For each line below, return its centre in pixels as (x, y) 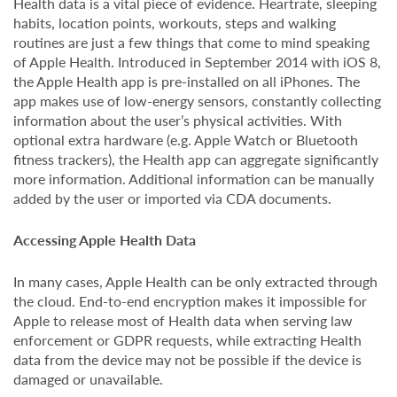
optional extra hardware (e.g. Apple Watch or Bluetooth (186, 140)
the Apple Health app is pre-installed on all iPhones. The (187, 81)
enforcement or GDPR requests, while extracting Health (187, 340)
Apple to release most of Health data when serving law (183, 320)
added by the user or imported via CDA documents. (172, 198)
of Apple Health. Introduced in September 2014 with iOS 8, (197, 62)
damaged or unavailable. (88, 379)
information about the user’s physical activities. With (178, 120)
